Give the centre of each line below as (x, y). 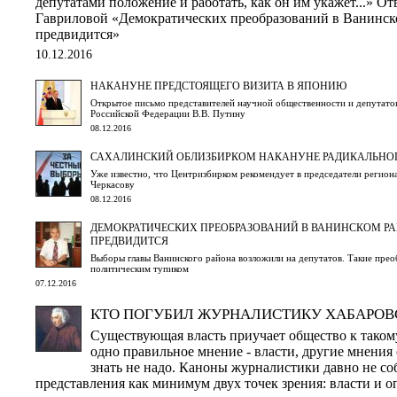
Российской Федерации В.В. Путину (168, 113)
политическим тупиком (140, 268)
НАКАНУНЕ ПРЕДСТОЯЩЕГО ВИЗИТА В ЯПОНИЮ (218, 86)
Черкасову (113, 184)
